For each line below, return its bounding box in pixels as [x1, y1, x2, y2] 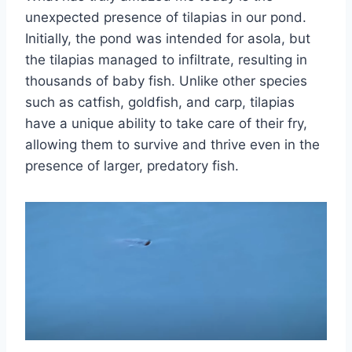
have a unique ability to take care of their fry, [25, 115, 307, 131]
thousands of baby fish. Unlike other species [25, 72, 307, 89]
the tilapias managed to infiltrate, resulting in [25, 51, 307, 68]
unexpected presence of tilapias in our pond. [25, 9, 306, 25]
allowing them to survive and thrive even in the [25, 136, 320, 152]
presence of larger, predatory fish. [25, 157, 239, 174]
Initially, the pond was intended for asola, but [25, 30, 310, 46]
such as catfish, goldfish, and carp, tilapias [25, 93, 295, 110]
